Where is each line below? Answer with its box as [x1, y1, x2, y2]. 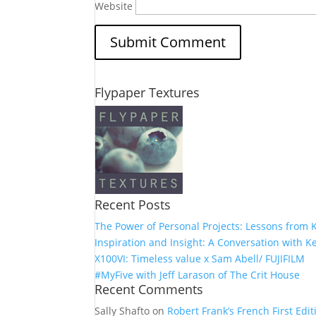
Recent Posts [95, 196, 171, 213]
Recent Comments [95, 281, 204, 298]
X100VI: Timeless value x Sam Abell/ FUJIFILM [95, 252, 305, 265]
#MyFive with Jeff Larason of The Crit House [95, 268, 300, 281]
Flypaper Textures [95, 84, 200, 101]
